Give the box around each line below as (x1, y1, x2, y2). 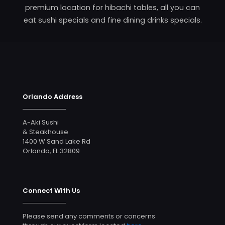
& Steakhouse (23, 127, 68, 137)
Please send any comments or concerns (23, 211, 155, 221)
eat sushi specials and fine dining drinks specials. (23, 15, 202, 26)
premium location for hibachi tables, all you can (25, 3, 200, 13)
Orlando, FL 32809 (23, 146, 80, 156)
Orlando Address (23, 92, 82, 102)
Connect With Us (23, 186, 80, 196)
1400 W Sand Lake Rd (23, 137, 90, 147)
